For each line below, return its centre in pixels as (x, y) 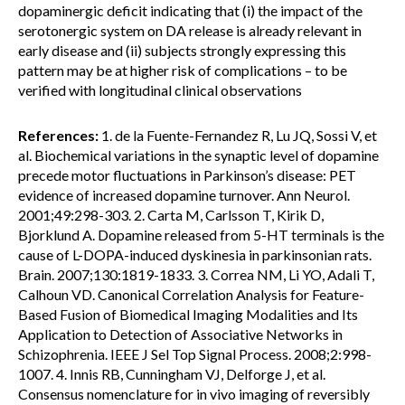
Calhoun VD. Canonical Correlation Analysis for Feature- (191, 294)
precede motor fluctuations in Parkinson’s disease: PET (187, 175)
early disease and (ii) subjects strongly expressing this (182, 50)
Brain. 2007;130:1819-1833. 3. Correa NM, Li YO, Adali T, (196, 274)
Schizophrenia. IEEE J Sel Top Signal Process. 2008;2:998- (195, 354)
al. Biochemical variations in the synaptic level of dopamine (198, 155)
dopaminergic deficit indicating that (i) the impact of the (190, 10)
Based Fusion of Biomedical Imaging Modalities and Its (188, 314)
